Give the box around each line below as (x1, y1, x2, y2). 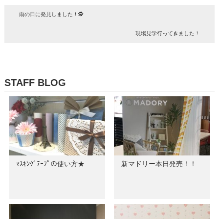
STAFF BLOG (4, 77, 66, 88)
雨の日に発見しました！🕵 (19, 11, 84, 17)
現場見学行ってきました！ (135, 30, 200, 36)
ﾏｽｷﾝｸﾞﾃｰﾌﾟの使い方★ (16, 160, 85, 168)
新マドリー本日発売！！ (121, 160, 197, 168)
